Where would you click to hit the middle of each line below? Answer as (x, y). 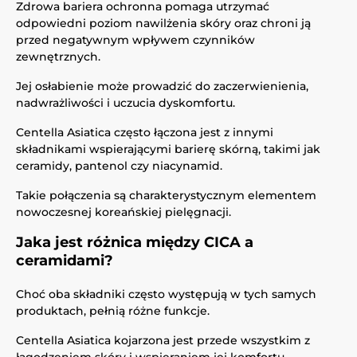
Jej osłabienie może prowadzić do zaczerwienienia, (162, 86)
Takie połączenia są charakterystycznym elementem (166, 195)
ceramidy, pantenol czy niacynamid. (119, 166)
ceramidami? (65, 261)
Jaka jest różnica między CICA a (135, 242)
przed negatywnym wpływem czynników (135, 40)
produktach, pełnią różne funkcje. (113, 311)
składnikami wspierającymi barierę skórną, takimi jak (168, 149)
